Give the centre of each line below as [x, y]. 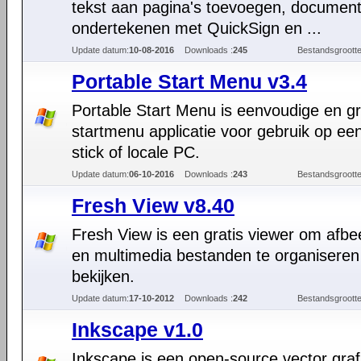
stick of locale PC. [136, 152]
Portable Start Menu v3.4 [189, 81]
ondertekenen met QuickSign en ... [197, 28]
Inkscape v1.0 [137, 330]
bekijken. [103, 276]
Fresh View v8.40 [153, 205]
